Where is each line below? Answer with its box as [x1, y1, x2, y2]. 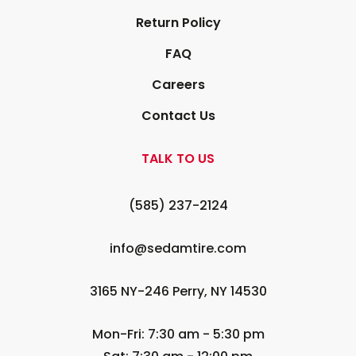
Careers [151, 75, 205, 94]
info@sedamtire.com [110, 239, 246, 258]
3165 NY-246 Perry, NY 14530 [89, 282, 267, 301]
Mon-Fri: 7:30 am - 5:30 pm [91, 324, 265, 343]
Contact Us [141, 106, 215, 125]
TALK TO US [141, 149, 215, 168]
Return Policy [135, 13, 221, 32]
